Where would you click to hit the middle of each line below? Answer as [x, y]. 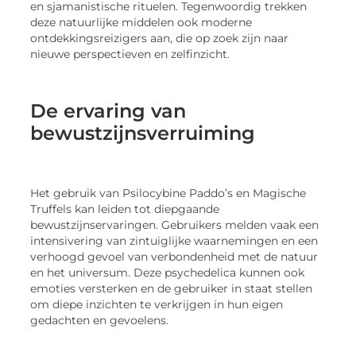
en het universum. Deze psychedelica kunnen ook [168, 272]
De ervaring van [108, 111]
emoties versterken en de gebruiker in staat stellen [172, 288]
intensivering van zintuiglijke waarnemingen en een [174, 240]
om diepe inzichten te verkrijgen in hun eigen [157, 304]
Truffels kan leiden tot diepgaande [125, 209]
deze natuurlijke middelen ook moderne [141, 22]
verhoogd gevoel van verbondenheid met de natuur [174, 256]
